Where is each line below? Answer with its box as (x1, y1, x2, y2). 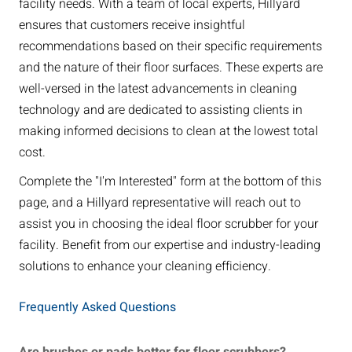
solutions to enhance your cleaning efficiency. (18, 257, 271, 277)
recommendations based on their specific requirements (18, 37, 322, 57)
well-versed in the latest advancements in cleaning (18, 79, 297, 99)
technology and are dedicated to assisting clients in (18, 101, 302, 120)
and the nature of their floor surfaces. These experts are (18, 58, 323, 78)
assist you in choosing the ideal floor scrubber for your (18, 214, 318, 234)
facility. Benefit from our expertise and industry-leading (18, 236, 321, 255)
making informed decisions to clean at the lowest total (18, 122, 318, 141)
